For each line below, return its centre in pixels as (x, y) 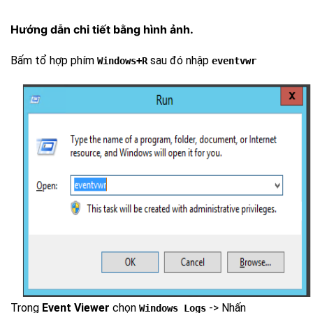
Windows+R (122, 61)
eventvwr (234, 61)
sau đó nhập (180, 61)
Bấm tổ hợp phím (54, 61)
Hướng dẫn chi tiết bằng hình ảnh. (102, 30)
